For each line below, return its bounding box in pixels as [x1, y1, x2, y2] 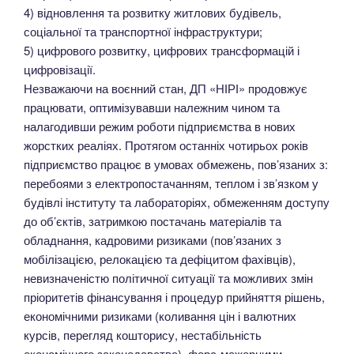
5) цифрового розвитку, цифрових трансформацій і [24, 41, 299, 58]
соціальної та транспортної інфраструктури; [24, 22, 262, 40]
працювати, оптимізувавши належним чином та [24, 98, 280, 115]
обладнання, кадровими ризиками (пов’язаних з [24, 231, 281, 248]
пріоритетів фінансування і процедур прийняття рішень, [24, 288, 325, 305]
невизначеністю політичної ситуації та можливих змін [24, 269, 313, 286]
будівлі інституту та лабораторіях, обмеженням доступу [24, 193, 330, 210]
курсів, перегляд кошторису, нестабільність [24, 326, 262, 343]
